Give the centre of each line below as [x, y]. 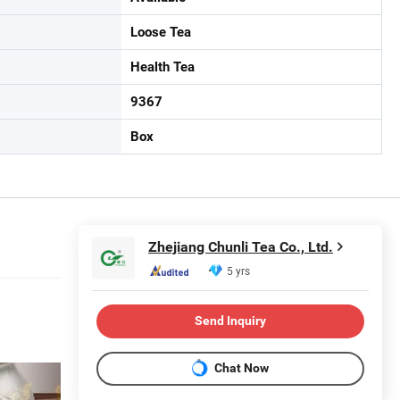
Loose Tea [161, 32]
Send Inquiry [230, 321]
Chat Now [242, 368]
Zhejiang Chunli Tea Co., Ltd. [241, 247]
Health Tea [162, 67]
